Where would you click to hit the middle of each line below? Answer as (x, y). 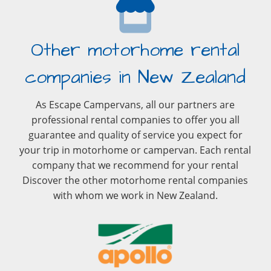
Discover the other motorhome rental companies (135, 180)
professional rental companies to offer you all (135, 120)
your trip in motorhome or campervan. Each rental (135, 150)
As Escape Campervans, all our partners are (135, 105)
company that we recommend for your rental (135, 165)
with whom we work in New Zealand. (135, 195)
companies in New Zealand (135, 77)
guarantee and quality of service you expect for (135, 135)
